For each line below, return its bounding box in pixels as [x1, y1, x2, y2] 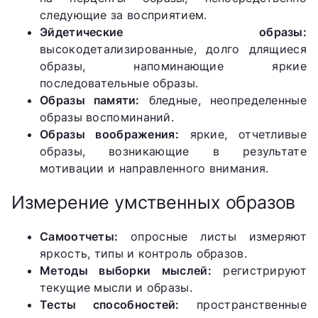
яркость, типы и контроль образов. [40, 246, 247, 261]
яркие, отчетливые [179, 127, 307, 142]
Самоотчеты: [40, 229, 119, 243]
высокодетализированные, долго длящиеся [40, 42, 307, 57]
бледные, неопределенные [139, 93, 307, 108]
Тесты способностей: [40, 297, 180, 312]
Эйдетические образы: [40, 25, 307, 40]
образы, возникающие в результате [40, 144, 307, 159]
